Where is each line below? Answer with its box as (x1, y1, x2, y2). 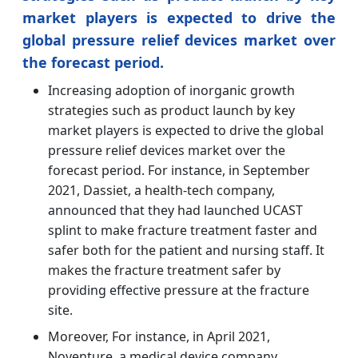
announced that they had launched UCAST (48, 201, 303, 220)
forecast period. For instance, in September (48, 161, 310, 180)
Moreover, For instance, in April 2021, (48, 328, 270, 346)
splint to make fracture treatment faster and (48, 221, 317, 240)
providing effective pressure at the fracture (48, 281, 309, 300)
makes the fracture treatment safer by (48, 261, 280, 280)
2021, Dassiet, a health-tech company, (48, 181, 275, 200)
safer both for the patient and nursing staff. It (48, 241, 324, 260)
